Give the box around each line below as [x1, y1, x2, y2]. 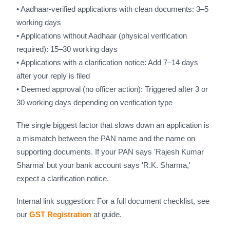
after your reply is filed [16, 71, 90, 80]
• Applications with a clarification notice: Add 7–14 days [16, 58, 198, 67]
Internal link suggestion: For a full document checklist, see [16, 197, 209, 205]
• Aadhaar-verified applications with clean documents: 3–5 [16, 5, 208, 13]
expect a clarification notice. [16, 174, 109, 183]
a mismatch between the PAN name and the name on [16, 134, 195, 143]
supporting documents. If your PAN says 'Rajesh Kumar [16, 147, 204, 156]
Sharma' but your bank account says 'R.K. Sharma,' [16, 161, 190, 169]
